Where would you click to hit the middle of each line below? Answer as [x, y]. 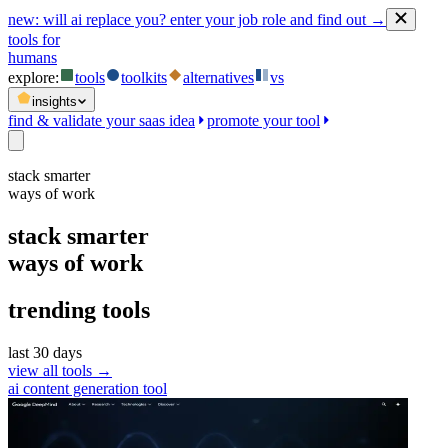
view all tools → [60, 370]
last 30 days [45, 352]
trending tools [79, 309]
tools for [34, 39]
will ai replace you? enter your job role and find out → [212, 19]
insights [54, 101]
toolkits [144, 77]
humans [32, 57]
